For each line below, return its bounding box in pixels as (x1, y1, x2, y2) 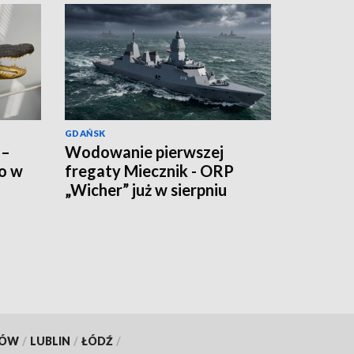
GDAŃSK (65, 127, 106, 138)
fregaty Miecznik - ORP (65, 160, 234, 180)
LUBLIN (29, 333, 70, 348)
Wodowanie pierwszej (65, 141, 224, 161)
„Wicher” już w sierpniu (65, 179, 227, 199)
